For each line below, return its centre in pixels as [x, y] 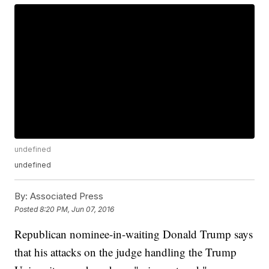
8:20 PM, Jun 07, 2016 [77, 209]
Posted [27, 209]
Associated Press [66, 196]
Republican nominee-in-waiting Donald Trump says [134, 234]
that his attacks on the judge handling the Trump [126, 252]
